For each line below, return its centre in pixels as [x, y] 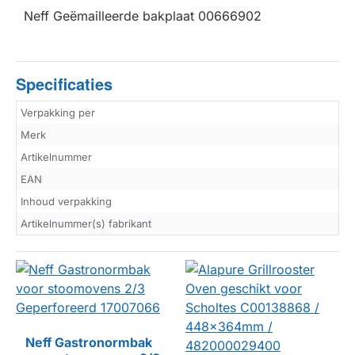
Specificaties [64, 84]
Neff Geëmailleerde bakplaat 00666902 [143, 16]
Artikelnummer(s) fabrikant [86, 224]
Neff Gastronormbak [89, 343]
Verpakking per [58, 113]
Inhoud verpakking [66, 202]
